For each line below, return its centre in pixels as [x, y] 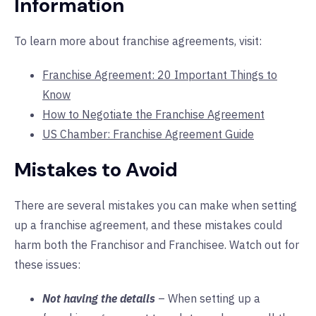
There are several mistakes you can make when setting [156, 206]
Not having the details [99, 299]
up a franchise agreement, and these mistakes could [148, 225]
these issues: [47, 265]
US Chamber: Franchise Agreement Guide [148, 134]
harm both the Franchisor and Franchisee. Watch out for [157, 245]
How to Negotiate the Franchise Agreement [153, 115]
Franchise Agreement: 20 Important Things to [160, 75]
